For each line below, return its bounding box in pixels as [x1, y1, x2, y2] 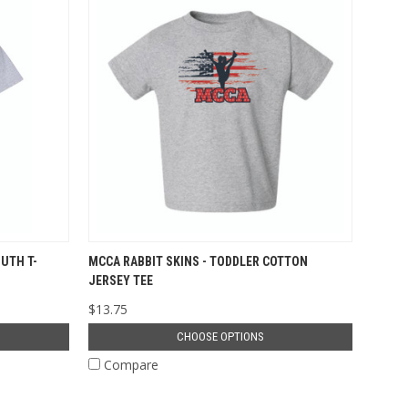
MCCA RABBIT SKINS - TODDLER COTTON [88, 253, 308, 269]
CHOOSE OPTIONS [176, 329, 264, 343]
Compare [104, 355, 158, 373]
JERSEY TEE [88, 272, 153, 288]
